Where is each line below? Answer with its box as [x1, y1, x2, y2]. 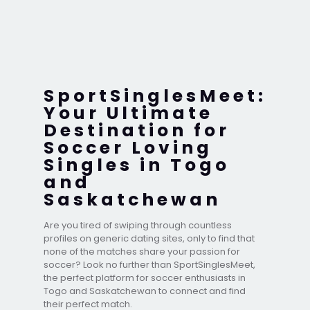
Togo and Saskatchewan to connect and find [44, 284, 246, 298]
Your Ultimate [44, 100, 213, 125]
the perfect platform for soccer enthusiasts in [44, 271, 246, 284]
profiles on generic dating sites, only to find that [44, 231, 255, 245]
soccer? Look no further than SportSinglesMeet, [44, 257, 255, 271]
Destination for [44, 118, 230, 143]
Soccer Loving [44, 135, 212, 160]
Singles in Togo [44, 152, 230, 177]
